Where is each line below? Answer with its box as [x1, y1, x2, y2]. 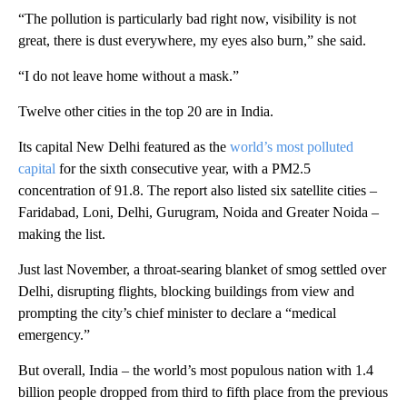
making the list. [18, 226, 105, 242]
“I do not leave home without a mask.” [18, 68, 239, 84]
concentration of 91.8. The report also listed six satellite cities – [18, 183, 377, 198]
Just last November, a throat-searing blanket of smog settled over [18, 262, 386, 277]
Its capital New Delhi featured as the [18, 139, 230, 154]
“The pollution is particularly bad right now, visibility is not [18, 11, 356, 26]
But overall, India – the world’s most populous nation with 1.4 [18, 362, 373, 378]
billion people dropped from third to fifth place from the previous [18, 384, 388, 400]
